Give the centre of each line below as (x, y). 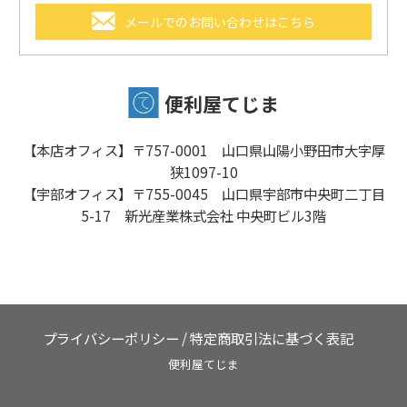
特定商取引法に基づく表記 (272, 338)
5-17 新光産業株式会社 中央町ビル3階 (203, 216)
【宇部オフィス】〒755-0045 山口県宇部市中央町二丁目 (203, 194)
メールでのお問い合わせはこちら (220, 21)
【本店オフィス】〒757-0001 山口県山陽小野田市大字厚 (203, 150)
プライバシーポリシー (111, 338)
